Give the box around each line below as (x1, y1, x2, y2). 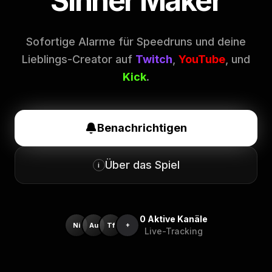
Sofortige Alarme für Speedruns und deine (26, 35, 246, 48)
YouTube (178, 52, 225, 66)
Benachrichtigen (97, 121, 187, 134)
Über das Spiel (104, 158, 180, 171)
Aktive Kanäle (148, 213, 208, 224)
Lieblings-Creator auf (22, 52, 135, 66)
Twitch (135, 52, 172, 66)
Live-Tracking (144, 225, 203, 236)
